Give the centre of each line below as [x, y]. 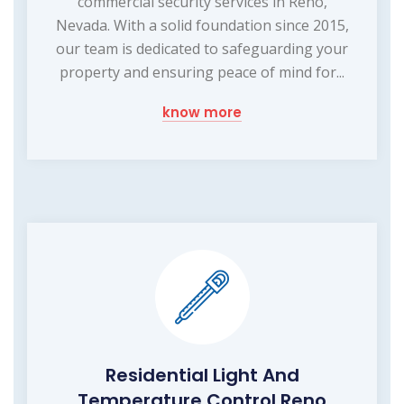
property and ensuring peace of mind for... [202, 73]
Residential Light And [202, 376]
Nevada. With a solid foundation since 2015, [202, 26]
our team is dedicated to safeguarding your [202, 49]
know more [202, 113]
